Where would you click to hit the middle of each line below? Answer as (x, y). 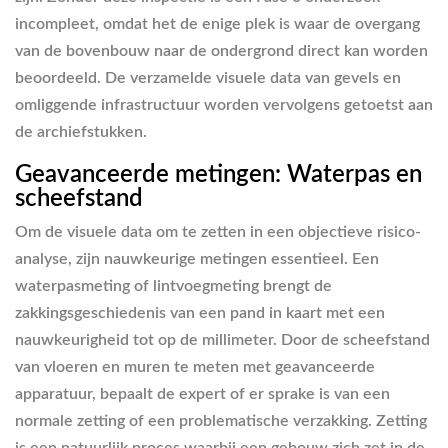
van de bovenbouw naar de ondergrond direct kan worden (221, 50)
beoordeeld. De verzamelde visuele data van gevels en (208, 77)
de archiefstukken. (81, 131)
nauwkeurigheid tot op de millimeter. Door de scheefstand (222, 340)
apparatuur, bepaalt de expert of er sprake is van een (202, 394)
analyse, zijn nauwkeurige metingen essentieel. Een (197, 259)
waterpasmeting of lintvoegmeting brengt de (173, 286)
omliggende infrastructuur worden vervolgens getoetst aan (224, 104)
